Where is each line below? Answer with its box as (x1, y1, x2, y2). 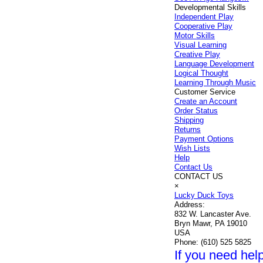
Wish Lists (174, 144, 211, 153)
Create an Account (174, 97, 238, 106)
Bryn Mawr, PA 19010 (174, 219, 248, 228)
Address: (174, 200, 205, 209)
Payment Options (174, 134, 234, 143)
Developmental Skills (174, 3, 247, 12)
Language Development (174, 59, 255, 68)
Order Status (174, 106, 218, 115)
